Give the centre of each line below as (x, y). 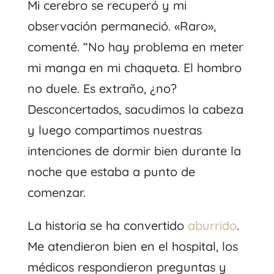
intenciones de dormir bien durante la (134, 150)
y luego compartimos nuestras (114, 130)
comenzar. (56, 192)
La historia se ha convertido (107, 225)
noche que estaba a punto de (111, 171)
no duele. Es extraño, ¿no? (102, 88)
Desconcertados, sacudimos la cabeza (135, 109)
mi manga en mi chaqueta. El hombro (134, 67)
